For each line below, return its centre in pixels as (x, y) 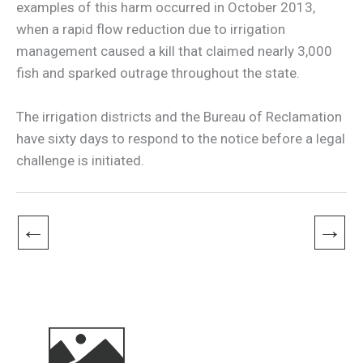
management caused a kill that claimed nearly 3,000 (174, 51)
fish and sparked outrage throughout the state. (158, 73)
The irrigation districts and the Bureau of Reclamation (179, 116)
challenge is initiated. (80, 160)
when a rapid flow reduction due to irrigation (151, 29)
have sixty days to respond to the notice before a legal (181, 138)
